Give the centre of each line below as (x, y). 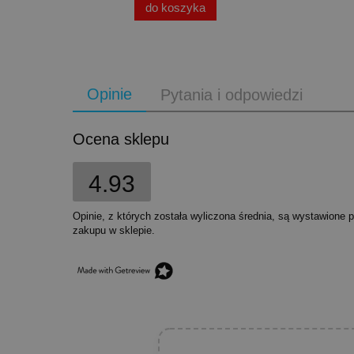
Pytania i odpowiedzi (232, 95)
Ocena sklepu (121, 139)
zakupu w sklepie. (114, 231)
